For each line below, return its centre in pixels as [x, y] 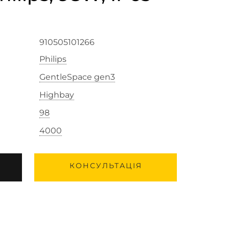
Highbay [57, 95]
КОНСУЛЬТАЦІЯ [106, 166]
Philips [53, 59]
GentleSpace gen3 [77, 77]
